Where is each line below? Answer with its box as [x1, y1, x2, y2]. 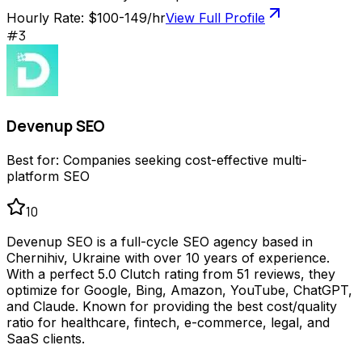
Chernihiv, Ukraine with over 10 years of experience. [6, 249, 330, 266]
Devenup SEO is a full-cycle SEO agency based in [6, 233, 313, 250]
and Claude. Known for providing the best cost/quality [6, 297, 337, 314]
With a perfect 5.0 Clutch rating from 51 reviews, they [6, 265, 335, 282]
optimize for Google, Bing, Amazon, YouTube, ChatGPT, [6, 281, 352, 298]
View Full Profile [166, 10, 265, 27]
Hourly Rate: [6, 10, 88, 27]
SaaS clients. [6, 330, 85, 347]
